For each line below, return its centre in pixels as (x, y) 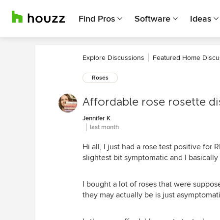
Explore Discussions (113, 58)
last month (104, 127)
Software (152, 19)
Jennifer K (96, 118)
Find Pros (97, 19)
